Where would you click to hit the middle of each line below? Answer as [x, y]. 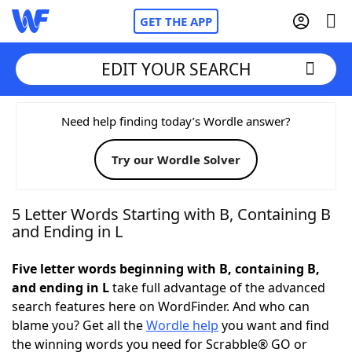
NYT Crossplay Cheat [104, 204]
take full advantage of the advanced [217, 288]
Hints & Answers [213, 291]
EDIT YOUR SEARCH [176, 69]
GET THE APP [176, 21]
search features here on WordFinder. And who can [161, 306]
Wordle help [182, 325]
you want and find [274, 325]
